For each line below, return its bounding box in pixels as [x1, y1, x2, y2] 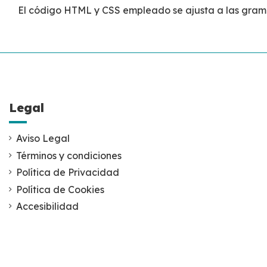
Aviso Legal [16, 132, 70, 145]
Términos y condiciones [16, 149, 122, 162]
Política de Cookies [16, 183, 104, 195]
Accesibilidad [16, 200, 79, 213]
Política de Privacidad [16, 166, 119, 179]
